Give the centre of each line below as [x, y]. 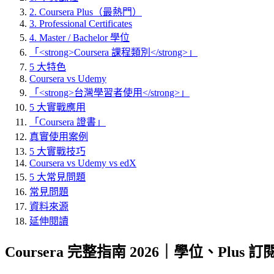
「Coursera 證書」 [68, 122]
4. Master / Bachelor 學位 [80, 38]
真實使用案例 [59, 137]
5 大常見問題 [57, 177]
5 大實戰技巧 [57, 151]
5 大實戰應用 [57, 107]
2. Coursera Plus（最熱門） [86, 12]
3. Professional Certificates [81, 24]
